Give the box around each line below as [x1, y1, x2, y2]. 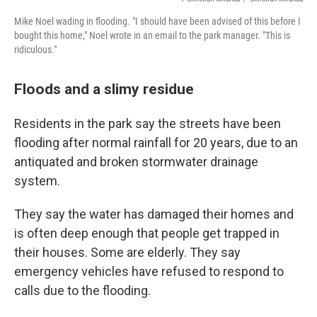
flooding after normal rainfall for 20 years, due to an [14, 134, 298, 150]
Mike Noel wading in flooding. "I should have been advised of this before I [14, 15, 301, 27]
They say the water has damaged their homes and [14, 206, 294, 221]
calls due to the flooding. [14, 282, 151, 298]
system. [14, 173, 60, 188]
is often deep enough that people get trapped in [14, 225, 279, 241]
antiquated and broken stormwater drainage [14, 154, 258, 169]
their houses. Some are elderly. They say [14, 244, 241, 260]
